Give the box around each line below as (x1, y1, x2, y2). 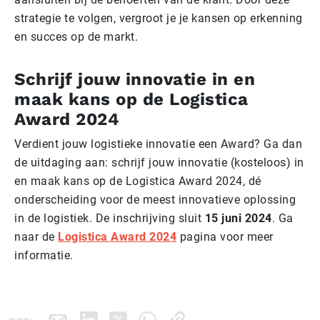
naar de (14, 229, 58, 244)
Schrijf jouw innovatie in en (14, 69, 255, 89)
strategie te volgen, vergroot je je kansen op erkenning (14, 11, 303, 25)
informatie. (14, 248, 74, 262)
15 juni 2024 (204, 211, 272, 225)
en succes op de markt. (14, 29, 138, 44)
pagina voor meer (176, 229, 274, 244)
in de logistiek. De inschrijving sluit (14, 211, 205, 225)
